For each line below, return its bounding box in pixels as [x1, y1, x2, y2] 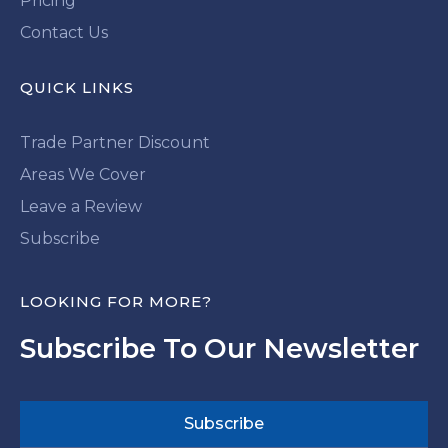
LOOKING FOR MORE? [20, 291, 212, 311]
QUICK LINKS [20, 77, 134, 97]
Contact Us [20, 22, 108, 42]
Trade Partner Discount [20, 132, 210, 152]
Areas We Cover [20, 164, 146, 184]
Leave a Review [20, 196, 142, 216]
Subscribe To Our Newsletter [20, 331, 419, 365]
